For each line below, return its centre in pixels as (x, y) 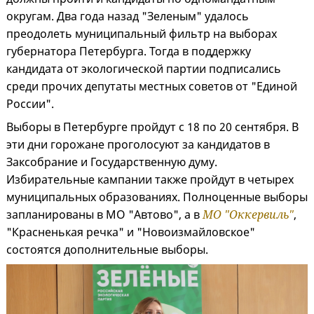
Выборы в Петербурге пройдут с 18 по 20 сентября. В (152, 127)
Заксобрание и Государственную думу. (112, 162)
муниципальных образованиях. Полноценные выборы (157, 197)
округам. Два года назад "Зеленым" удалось (128, 16)
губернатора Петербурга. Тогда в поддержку (129, 51)
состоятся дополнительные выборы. (107, 249)
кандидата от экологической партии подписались (144, 68)
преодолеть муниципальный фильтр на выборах (142, 33)
